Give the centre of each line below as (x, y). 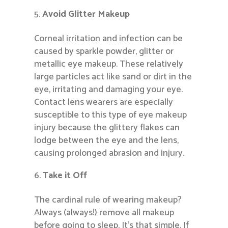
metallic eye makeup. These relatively (109, 64)
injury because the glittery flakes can (107, 128)
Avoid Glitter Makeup (86, 15)
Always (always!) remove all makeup (104, 213)
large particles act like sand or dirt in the (113, 77)
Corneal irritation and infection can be (109, 39)
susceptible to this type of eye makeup (111, 115)
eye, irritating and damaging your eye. (109, 90)
